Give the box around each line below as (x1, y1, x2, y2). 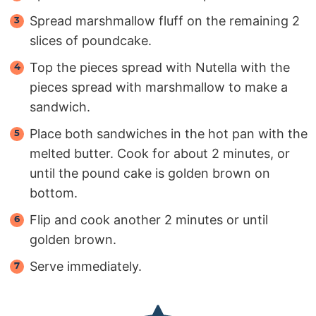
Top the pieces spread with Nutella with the (30, 59, 290, 75)
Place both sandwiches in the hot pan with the (30, 126, 308, 141)
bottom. (30, 185, 78, 200)
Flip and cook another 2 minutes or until (30, 212, 268, 227)
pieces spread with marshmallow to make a (30, 79, 288, 95)
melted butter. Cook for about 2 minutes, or (30, 145, 290, 161)
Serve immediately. (30, 258, 142, 274)
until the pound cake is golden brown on (30, 165, 270, 181)
